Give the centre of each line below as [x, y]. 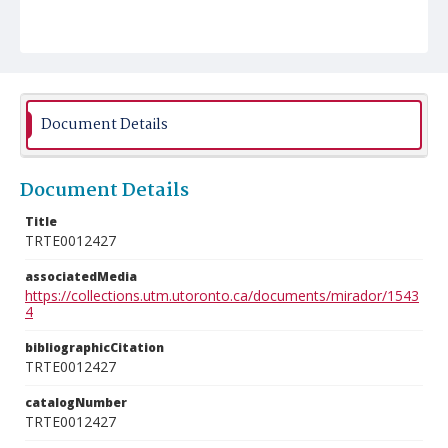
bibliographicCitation [94, 347]
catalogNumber [76, 402]
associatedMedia [81, 276]
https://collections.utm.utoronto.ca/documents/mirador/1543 [222, 295]
